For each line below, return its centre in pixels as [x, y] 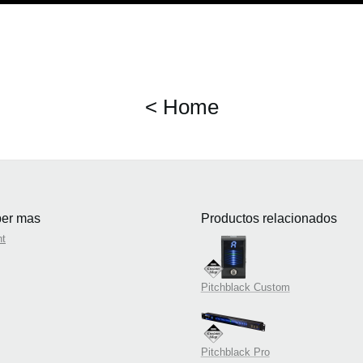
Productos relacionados [269, 218]
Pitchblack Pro [235, 352]
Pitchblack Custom [245, 287]
